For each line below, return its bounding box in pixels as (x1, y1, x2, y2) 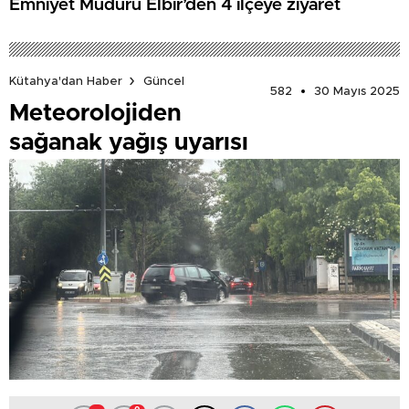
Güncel (143, 75, 184, 88)
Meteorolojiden (9, 100, 182, 125)
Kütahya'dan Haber (9, 75, 122, 88)
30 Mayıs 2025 (314, 85, 400, 98)
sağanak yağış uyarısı (9, 130, 248, 154)
